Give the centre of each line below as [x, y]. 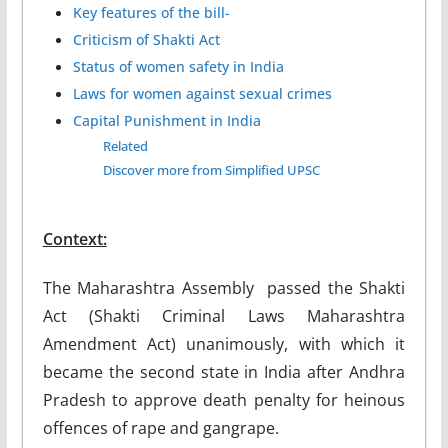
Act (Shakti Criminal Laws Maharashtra [224, 315]
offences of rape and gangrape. [160, 427]
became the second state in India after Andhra [224, 371]
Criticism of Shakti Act [146, 39]
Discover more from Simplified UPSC [211, 169]
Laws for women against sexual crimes [202, 93]
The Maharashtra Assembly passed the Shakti [224, 287]
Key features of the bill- [151, 12]
